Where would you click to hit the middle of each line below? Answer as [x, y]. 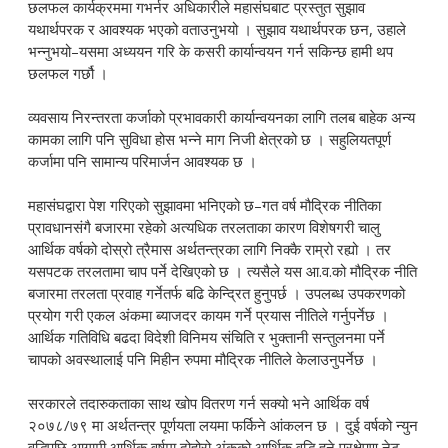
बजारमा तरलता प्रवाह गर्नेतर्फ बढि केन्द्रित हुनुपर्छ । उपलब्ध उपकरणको [217, 293]
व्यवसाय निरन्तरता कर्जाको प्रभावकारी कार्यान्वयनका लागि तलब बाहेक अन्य [222, 117]
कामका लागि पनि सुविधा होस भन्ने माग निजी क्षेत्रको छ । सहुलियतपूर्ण [210, 139]
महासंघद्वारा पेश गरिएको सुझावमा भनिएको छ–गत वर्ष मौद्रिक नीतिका [205, 205]
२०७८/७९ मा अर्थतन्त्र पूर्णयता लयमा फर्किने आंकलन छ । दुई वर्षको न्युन [223, 425]
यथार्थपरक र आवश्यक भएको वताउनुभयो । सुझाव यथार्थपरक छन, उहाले [217, 29]
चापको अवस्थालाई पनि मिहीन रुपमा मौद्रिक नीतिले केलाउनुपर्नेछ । [203, 359]
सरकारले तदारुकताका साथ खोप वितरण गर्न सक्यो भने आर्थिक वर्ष [199, 403]
